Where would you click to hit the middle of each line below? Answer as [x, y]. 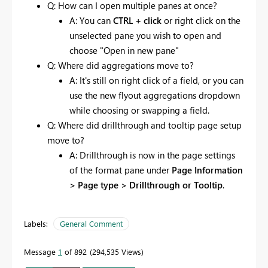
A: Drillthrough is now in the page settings [152, 155]
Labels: [36, 223]
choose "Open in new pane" [124, 50]
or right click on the [201, 20]
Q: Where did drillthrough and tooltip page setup [144, 125]
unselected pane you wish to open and [145, 35]
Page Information [207, 170]
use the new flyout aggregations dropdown [155, 95]
